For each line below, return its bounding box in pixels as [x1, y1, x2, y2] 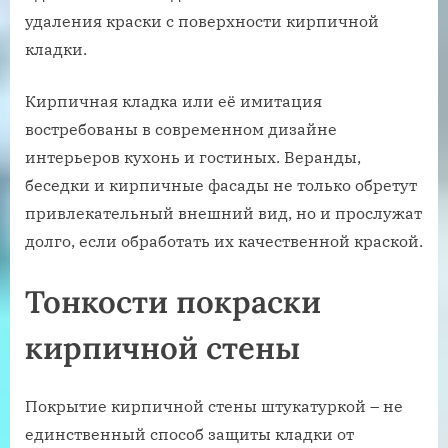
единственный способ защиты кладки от [25, 423, 354, 444]
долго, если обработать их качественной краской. [25, 230, 423, 251]
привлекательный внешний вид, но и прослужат [25, 202, 422, 223]
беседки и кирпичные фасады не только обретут [25, 174, 417, 195]
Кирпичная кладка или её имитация [25, 90, 322, 111]
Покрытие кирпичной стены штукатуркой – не [25, 395, 403, 416]
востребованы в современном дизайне [25, 118, 337, 139]
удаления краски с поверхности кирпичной [25, 10, 379, 31]
